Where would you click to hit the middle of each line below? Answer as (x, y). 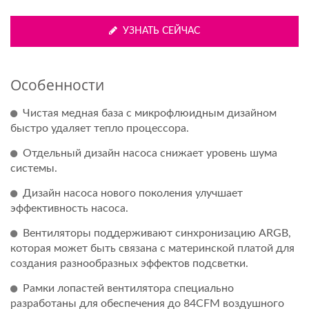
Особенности (57, 84)
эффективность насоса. (69, 208)
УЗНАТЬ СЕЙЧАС (161, 31)
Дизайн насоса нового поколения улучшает (133, 193)
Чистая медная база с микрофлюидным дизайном (150, 113)
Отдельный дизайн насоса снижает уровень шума (150, 153)
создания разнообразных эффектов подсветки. (129, 263)
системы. (34, 168)
